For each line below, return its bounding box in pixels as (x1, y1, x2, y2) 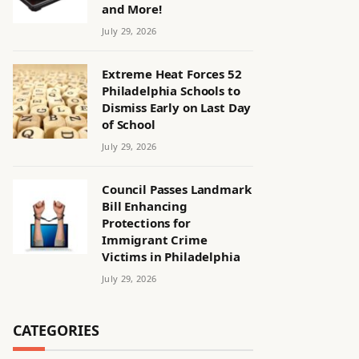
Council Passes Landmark (102, 181, 252, 197)
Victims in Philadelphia (102, 248, 240, 264)
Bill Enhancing (102, 198, 188, 214)
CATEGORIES (13, 321, 99, 340)
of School (102, 116, 155, 132)
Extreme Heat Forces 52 (102, 66, 242, 82)
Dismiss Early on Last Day (102, 99, 252, 115)
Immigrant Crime (102, 232, 208, 248)
